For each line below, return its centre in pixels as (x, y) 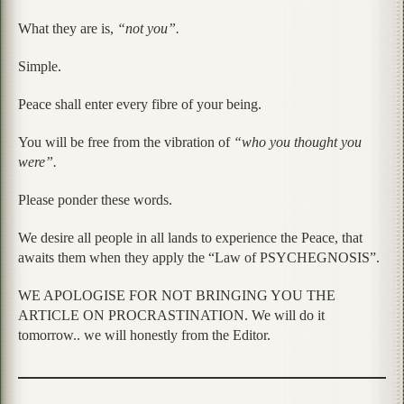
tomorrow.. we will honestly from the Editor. (144, 335)
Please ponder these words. (95, 199)
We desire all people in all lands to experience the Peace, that (190, 237)
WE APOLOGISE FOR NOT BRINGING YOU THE (177, 295)
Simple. (40, 66)
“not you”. (148, 28)
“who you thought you (298, 142)
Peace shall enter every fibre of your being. (140, 104)
